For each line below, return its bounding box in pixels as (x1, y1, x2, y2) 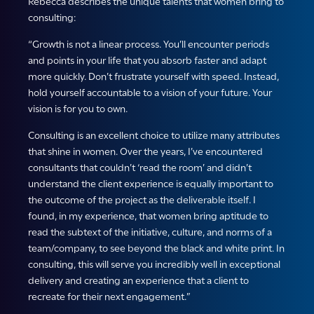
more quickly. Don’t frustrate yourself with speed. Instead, (28, 70, 279, 83)
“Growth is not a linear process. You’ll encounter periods (28, 38, 269, 51)
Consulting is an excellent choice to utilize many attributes (28, 129, 280, 142)
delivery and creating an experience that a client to (28, 274, 249, 287)
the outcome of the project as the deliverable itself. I (28, 193, 256, 207)
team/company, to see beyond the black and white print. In (28, 242, 285, 255)
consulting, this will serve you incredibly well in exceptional (28, 258, 280, 271)
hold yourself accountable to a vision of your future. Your (28, 86, 272, 100)
